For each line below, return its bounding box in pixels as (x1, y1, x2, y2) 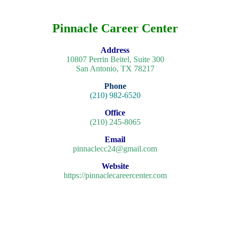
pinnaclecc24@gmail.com (73, 144, 157, 153)
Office (105, 108, 125, 117)
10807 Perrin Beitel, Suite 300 (66, 54, 164, 64)
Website (101, 161, 129, 170)
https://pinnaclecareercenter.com (63, 170, 167, 180)
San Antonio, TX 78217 (75, 64, 155, 73)
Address (101, 45, 129, 54)
